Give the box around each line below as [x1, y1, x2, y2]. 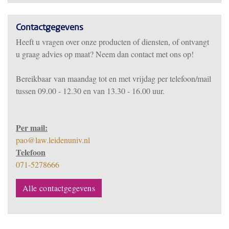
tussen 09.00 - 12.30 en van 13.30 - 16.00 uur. [16, 85, 165, 96]
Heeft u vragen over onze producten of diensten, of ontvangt [16, 36, 209, 47]
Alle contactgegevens [22, 182, 95, 193]
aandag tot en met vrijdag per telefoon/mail [74, 73, 211, 84]
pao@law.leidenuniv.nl [16, 134, 90, 145]
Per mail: [16, 121, 48, 133]
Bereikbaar [16, 73, 51, 84]
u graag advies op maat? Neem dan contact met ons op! [16, 48, 194, 59]
